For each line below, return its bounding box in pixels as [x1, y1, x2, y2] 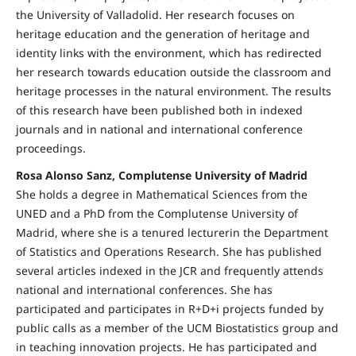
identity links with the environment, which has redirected [15, 45, 322, 61]
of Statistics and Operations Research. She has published [15, 244, 322, 260]
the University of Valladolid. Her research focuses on [15, 7, 295, 23]
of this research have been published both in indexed [15, 103, 303, 118]
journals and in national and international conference [15, 122, 303, 137]
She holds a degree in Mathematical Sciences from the [15, 187, 308, 203]
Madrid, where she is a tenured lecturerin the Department [15, 225, 328, 241]
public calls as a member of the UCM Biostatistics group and [15, 320, 339, 336]
